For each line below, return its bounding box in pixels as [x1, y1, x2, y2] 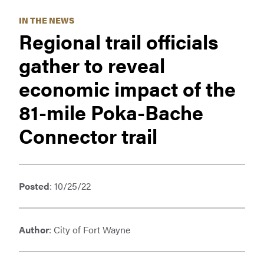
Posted [19, 179, 49, 193]
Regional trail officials [19, 27, 219, 55]
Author [19, 223, 49, 236]
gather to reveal [19, 51, 165, 79]
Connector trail [19, 121, 157, 150]
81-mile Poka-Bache [19, 98, 203, 126]
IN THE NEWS [19, 14, 74, 26]
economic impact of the [19, 74, 236, 103]
